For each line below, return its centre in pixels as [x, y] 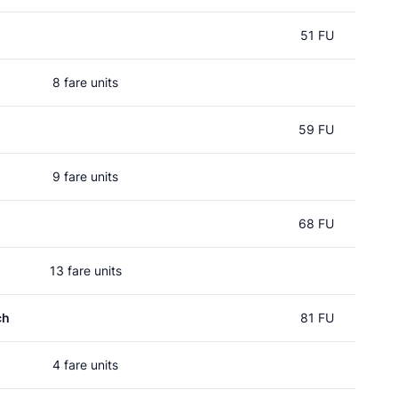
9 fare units [85, 176]
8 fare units [85, 82]
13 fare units [85, 271]
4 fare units [85, 365]
